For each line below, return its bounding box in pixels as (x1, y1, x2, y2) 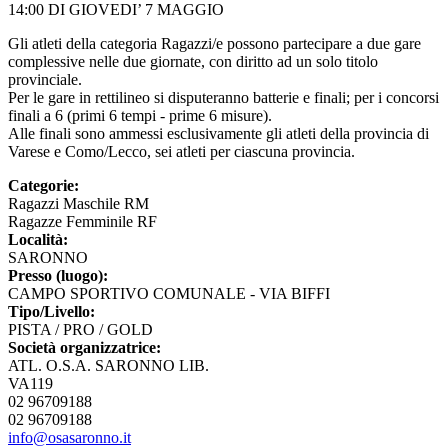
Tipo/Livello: (8, 302, 99, 320)
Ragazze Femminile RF (8, 212, 157, 230)
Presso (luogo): (8, 266, 112, 284)
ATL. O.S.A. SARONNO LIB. (8, 356, 209, 374)
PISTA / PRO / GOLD (8, 320, 153, 338)
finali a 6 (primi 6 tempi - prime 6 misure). (8, 106, 272, 124)
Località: (8, 230, 72, 248)
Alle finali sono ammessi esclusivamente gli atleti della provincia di (8, 124, 429, 142)
